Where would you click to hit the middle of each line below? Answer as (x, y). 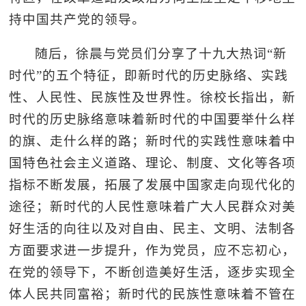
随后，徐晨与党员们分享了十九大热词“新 (161, 53)
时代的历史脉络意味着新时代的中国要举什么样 (153, 119)
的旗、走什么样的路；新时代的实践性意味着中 (153, 141)
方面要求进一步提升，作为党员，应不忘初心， (153, 250)
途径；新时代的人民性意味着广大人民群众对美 (153, 206)
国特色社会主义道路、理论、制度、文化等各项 (153, 163)
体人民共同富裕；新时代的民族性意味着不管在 (153, 294)
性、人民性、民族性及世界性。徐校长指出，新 (153, 97)
